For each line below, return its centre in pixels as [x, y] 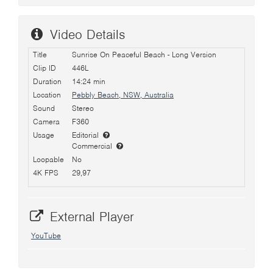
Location [47, 95]
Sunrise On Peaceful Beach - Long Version [144, 55]
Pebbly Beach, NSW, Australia [123, 95]
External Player [90, 216]
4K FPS [46, 173]
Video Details [85, 34]
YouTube [46, 235]
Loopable [48, 159]
